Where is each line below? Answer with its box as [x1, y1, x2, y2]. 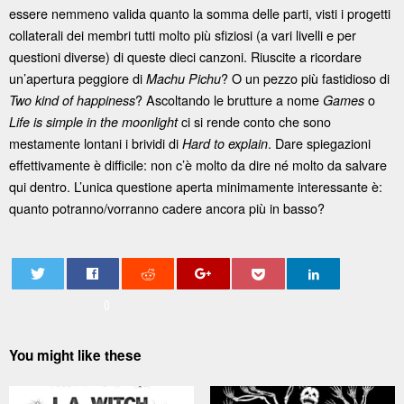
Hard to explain [182, 133, 268, 152]
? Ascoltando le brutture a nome [135, 89, 323, 109]
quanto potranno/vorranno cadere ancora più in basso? [9, 197, 325, 217]
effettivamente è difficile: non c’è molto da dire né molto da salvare [9, 154, 387, 174]
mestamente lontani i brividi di [9, 133, 182, 152]
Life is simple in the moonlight [9, 112, 178, 131]
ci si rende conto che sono [178, 111, 331, 131]
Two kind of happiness [9, 90, 135, 109]
